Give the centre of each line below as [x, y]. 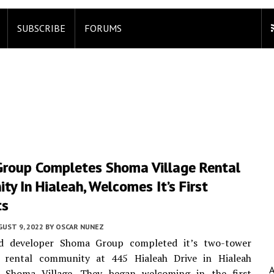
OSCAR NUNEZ [80, 227]
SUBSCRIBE [41, 28]
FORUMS [103, 28]
